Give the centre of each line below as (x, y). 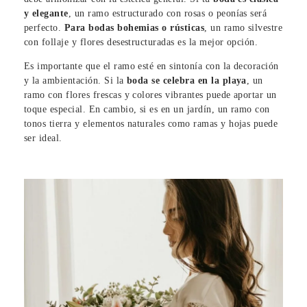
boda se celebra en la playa (187, 80)
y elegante (46, 13)
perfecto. (44, 27)
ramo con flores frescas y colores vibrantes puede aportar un (150, 95)
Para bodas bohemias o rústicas (134, 27)
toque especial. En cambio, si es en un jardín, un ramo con (147, 109)
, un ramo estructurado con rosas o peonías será (168, 13)
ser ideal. (43, 138)
